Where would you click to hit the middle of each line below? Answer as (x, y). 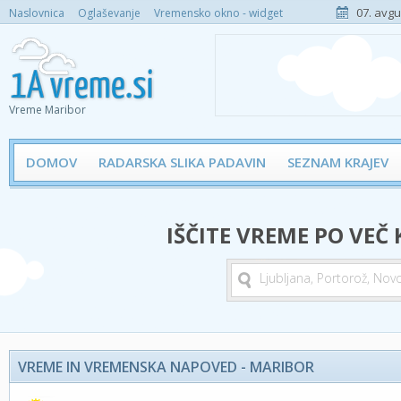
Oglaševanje (109, 13)
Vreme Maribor (47, 110)
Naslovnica (37, 13)
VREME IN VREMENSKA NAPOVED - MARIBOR (166, 367)
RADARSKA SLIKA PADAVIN (182, 162)
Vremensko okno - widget (218, 13)
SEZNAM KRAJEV (338, 162)
